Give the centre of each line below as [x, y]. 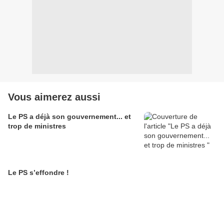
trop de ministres [37, 126]
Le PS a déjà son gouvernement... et [69, 116]
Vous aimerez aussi [54, 97]
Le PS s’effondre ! [38, 172]
